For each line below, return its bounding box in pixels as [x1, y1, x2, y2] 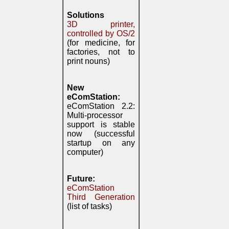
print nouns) [67, 57, 110, 65]
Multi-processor [67, 111, 123, 120]
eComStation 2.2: [67, 102, 135, 110]
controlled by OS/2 [67, 29, 135, 38]
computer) [67, 148, 103, 156]
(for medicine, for [67, 38, 135, 47]
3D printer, [67, 20, 135, 29]
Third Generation [67, 193, 135, 201]
